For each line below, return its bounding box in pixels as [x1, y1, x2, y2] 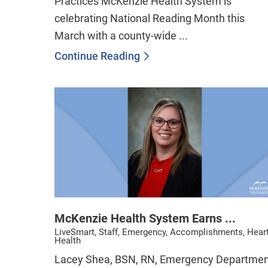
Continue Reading [54, 50, 141, 62]
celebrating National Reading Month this [54, 13, 245, 25]
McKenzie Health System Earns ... [54, 211, 236, 226]
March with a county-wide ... [54, 30, 188, 42]
